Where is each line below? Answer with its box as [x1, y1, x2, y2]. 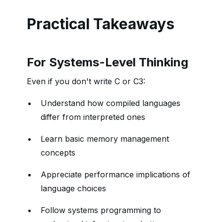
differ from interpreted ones [41, 112, 145, 122]
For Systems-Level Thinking [27, 55, 188, 69]
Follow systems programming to [41, 205, 161, 215]
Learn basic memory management [41, 134, 169, 144]
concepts [41, 148, 75, 158]
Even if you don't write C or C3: [27, 76, 145, 86]
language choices [41, 183, 106, 193]
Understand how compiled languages [41, 98, 180, 108]
